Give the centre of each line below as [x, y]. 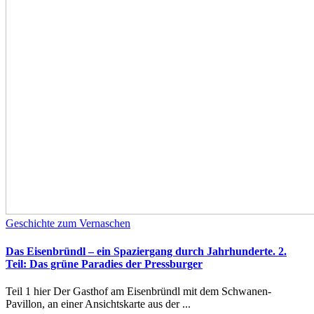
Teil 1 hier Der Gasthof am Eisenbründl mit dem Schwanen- [138, 291]
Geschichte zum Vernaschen [68, 224]
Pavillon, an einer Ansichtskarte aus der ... [98, 303]
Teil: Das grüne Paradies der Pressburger [104, 264]
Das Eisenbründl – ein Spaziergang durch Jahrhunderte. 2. [146, 251]
